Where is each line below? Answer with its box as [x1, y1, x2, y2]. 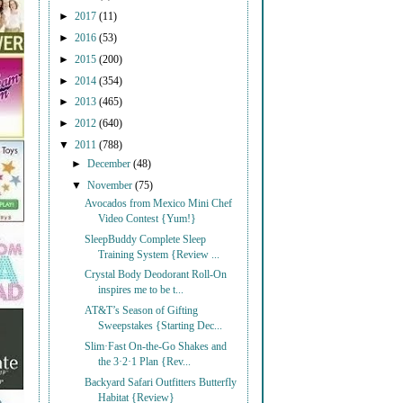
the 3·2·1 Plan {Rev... [98, 356, 192, 369]
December [87, 157, 134, 170]
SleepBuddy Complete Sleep [85, 233, 207, 246]
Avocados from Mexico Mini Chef [85, 197, 233, 210]
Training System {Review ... [98, 248, 220, 261]
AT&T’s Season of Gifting [85, 305, 199, 318]
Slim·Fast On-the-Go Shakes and [85, 341, 228, 354]
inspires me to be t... [98, 284, 184, 297]
